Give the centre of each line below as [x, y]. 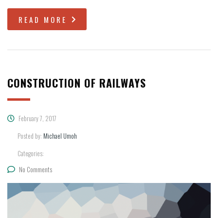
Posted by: [30, 136]
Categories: [31, 154]
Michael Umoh [60, 136]
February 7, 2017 [37, 118]
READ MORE [43, 20]
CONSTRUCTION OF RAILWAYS [77, 83]
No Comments [36, 170]
